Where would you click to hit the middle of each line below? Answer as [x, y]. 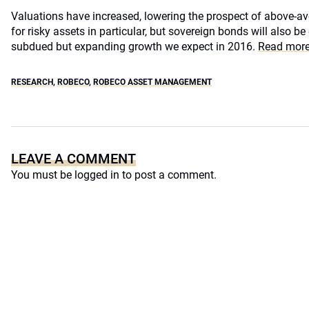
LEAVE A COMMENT [73, 159]
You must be [43, 175]
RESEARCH [32, 82]
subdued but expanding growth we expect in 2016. [134, 47]
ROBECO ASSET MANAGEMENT [152, 82]
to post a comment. [168, 175]
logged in [97, 175]
